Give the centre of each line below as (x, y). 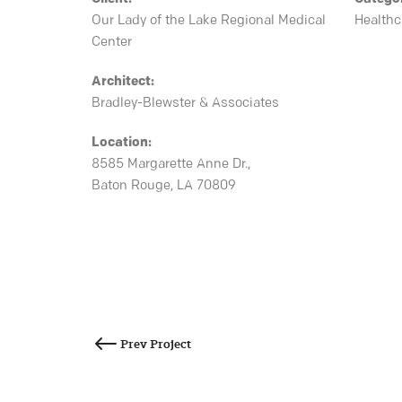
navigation (139, 373)
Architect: (123, 82)
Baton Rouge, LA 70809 (164, 186)
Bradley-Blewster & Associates (185, 104)
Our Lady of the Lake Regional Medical (209, 21)
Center (112, 43)
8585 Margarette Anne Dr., (171, 165)
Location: (122, 143)
